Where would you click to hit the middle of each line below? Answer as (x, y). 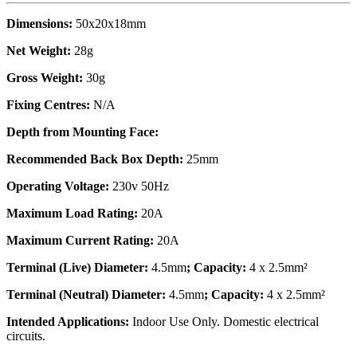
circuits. (26, 336)
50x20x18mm (109, 24)
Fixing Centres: (48, 105)
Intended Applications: (68, 322)
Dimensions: (39, 24)
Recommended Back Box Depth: (95, 159)
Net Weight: (39, 51)
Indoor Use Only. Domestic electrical (224, 322)
